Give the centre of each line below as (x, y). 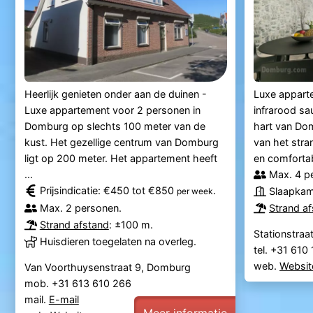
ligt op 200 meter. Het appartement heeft (121, 159)
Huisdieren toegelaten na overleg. (118, 242)
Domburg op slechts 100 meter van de (115, 126)
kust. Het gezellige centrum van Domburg (121, 143)
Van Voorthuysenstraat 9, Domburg (107, 268)
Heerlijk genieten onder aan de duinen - (115, 94)
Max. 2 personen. (80, 208)
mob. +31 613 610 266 (79, 284)
